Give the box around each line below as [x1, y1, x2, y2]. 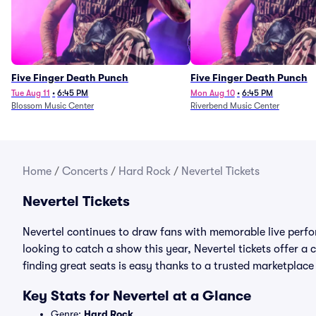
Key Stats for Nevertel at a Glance [23, 288, 251, 304]
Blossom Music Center [11, 101, 94, 111]
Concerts [62, 165, 108, 178]
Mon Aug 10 [190, 88, 235, 98]
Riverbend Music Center [190, 101, 279, 111]
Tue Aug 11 [11, 88, 50, 98]
